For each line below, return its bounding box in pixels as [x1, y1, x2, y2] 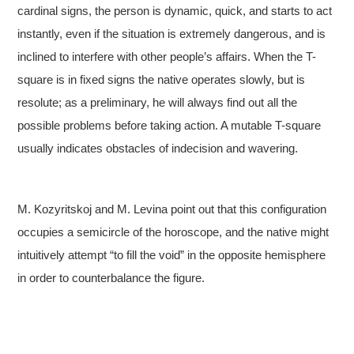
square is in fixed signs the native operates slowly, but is [17, 73, 306, 87]
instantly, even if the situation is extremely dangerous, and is [17, 27, 326, 41]
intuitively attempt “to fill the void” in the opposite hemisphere [17, 248, 326, 262]
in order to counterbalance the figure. [17, 271, 205, 285]
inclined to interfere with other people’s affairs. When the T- [17, 50, 317, 64]
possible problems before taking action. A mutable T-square [17, 119, 322, 133]
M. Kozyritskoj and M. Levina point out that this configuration [17, 202, 327, 217]
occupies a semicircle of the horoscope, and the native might [17, 225, 330, 239]
